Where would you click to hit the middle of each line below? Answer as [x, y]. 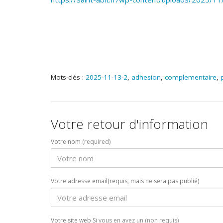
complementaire [191, 77]
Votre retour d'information [129, 124]
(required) [96, 142]
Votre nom [66, 142]
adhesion [146, 77]
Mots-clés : [68, 77]
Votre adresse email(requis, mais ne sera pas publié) [125, 181]
